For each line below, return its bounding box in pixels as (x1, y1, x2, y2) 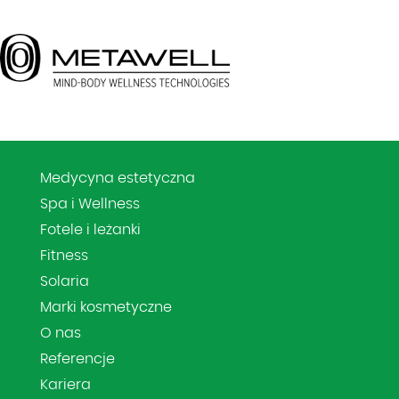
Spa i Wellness (40, 197, 140, 212)
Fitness (40, 248, 88, 264)
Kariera (40, 378, 91, 393)
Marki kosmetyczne (40, 300, 172, 315)
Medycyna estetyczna (40, 171, 195, 186)
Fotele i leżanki (40, 223, 141, 238)
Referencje (40, 352, 115, 367)
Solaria (40, 274, 89, 289)
